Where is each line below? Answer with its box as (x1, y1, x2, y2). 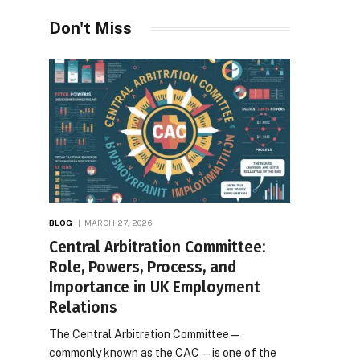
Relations (49, 297, 117, 317)
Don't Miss (49, 18, 132, 39)
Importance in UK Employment (49, 277, 260, 297)
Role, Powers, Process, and (49, 257, 236, 276)
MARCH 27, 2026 (84, 217, 152, 227)
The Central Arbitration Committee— (49, 327, 242, 341)
